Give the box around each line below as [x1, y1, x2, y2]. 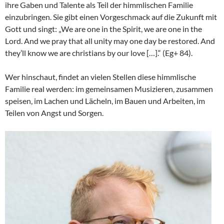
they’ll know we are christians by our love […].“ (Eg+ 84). [5, 47, 192, 57]
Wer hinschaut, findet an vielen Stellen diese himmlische [5, 71, 196, 81]
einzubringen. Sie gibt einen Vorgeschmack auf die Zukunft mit [5, 11, 217, 21]
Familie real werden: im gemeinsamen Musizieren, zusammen [5, 83, 213, 93]
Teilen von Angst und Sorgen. [5, 107, 103, 117]
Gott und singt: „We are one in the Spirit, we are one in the [5, 23, 202, 33]
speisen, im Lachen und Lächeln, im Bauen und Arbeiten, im [5, 95, 205, 105]
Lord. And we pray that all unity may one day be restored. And [5, 35, 215, 45]
